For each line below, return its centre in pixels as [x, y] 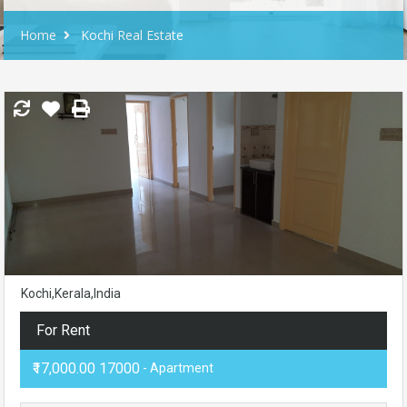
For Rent [63, 331]
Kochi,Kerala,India [71, 294]
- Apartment [177, 368]
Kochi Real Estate [132, 35]
